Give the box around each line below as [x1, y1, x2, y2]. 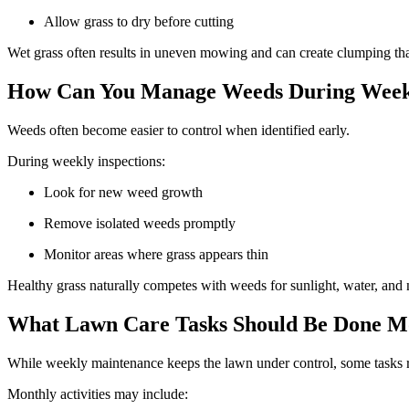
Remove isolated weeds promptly [44, 215, 243, 231]
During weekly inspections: [7, 152, 169, 169]
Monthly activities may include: [7, 385, 192, 402]
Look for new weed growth [44, 184, 210, 200]
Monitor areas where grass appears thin [44, 246, 276, 262]
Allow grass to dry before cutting [44, 14, 241, 30]
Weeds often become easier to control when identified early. [7, 121, 353, 138]
